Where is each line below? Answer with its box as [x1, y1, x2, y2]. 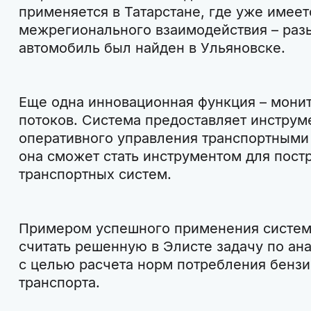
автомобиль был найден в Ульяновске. [18, 39, 285, 56]
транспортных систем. [18, 165, 171, 183]
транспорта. [18, 274, 100, 291]
